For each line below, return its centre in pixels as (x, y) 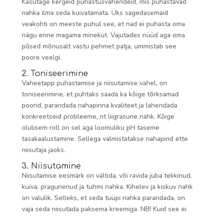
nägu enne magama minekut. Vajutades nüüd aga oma (103, 35)
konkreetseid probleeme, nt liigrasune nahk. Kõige (98, 116)
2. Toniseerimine (55, 74)
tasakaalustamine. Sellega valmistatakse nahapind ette (105, 139)
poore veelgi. (41, 57)
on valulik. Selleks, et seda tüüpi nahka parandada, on (103, 198)
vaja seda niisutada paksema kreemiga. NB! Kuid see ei (104, 209)
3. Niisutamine (51, 166)
